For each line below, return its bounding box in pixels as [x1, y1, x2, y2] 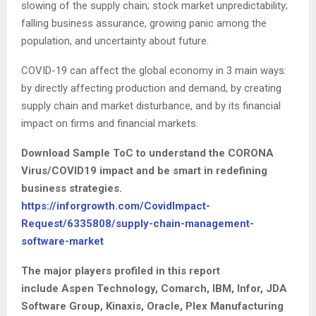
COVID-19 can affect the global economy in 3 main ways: [21, 64, 286, 78]
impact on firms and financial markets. [21, 117, 198, 130]
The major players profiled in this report [21, 265, 220, 278]
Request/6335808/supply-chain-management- [21, 217, 254, 231]
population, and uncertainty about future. [21, 35, 209, 48]
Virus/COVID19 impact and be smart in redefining [21, 164, 267, 178]
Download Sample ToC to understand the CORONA [21, 147, 274, 160]
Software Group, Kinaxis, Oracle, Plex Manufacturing [21, 300, 284, 313]
